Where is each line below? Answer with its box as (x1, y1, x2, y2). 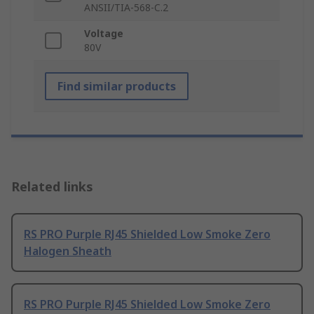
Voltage (84, 27, 123, 41)
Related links (11, 178, 93, 196)
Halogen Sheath (24, 243, 111, 259)
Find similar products (57, 78, 176, 95)
